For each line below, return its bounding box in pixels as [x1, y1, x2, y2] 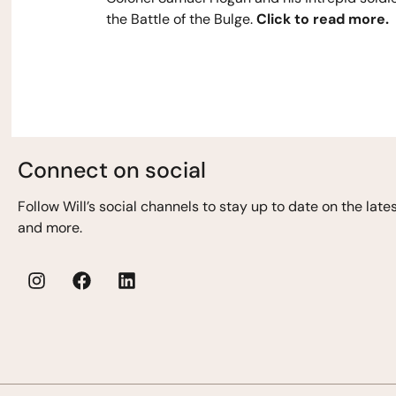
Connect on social [18, 156, 206, 186]
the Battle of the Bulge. [105, 10, 256, 29]
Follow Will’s [18, 197, 99, 217]
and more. [18, 218, 82, 238]
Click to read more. [255, 10, 389, 29]
